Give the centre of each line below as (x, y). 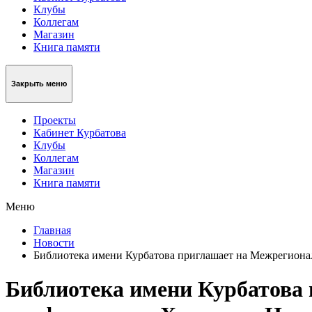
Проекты (55, 120)
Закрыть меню (39, 84)
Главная (52, 230)
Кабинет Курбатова (80, 132)
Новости (54, 242)
